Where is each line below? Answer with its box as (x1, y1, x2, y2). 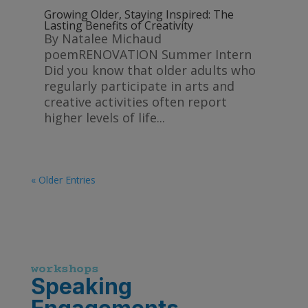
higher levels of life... (43, 109, 165, 126)
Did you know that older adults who (43, 62, 256, 79)
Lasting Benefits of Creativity (43, 18, 193, 34)
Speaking (30, 273, 132, 300)
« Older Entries (30, 173, 96, 187)
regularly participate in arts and (43, 78, 234, 95)
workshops (30, 263, 99, 277)
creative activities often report (43, 93, 227, 111)
